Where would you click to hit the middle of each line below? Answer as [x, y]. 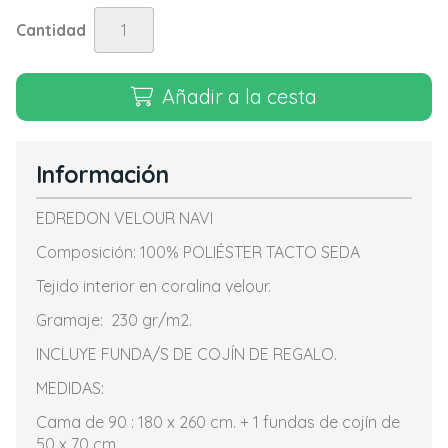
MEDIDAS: [70, 388]
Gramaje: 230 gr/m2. [116, 320]
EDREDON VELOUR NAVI [124, 218]
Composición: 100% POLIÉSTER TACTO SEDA [198, 252]
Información [102, 174]
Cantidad [51, 30]
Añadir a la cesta [239, 96]
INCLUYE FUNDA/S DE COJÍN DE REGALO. [186, 354]
